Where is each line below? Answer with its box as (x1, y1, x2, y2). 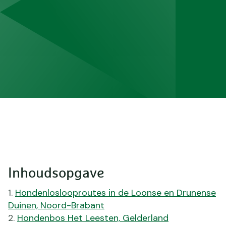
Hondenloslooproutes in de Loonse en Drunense (15, 186, 216, 199)
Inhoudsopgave (8, 166, 104, 181)
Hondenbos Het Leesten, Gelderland (17, 211, 168, 224)
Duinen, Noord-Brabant (8, 199, 104, 211)
